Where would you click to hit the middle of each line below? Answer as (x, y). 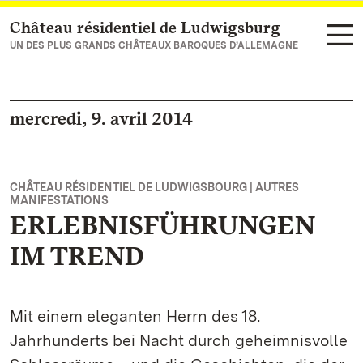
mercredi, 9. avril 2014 (101, 118)
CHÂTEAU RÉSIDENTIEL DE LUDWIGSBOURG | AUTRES (154, 187)
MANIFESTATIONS (59, 200)
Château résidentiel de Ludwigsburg (145, 28)
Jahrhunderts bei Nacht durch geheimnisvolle (179, 340)
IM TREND (77, 256)
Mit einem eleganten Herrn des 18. (135, 316)
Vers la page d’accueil (96, 29)
